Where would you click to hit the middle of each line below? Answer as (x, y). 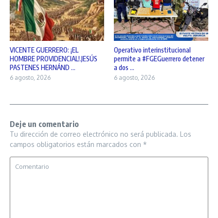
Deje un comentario (45, 124)
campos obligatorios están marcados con (76, 144)
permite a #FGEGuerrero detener (159, 58)
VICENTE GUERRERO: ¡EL (44, 50)
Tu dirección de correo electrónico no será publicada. (94, 134)
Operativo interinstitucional (152, 50)
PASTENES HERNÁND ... (43, 67)
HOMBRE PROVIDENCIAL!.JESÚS (54, 58)
